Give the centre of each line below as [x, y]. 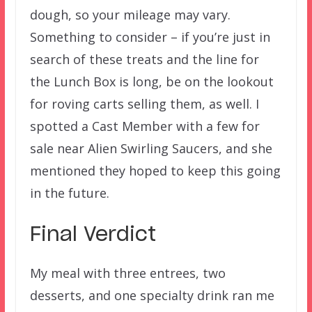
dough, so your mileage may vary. [130, 14]
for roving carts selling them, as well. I [144, 103]
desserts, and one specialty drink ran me [152, 295]
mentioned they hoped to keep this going [155, 170]
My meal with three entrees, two [127, 273]
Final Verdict [93, 235]
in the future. [69, 193]
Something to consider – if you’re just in [150, 37]
